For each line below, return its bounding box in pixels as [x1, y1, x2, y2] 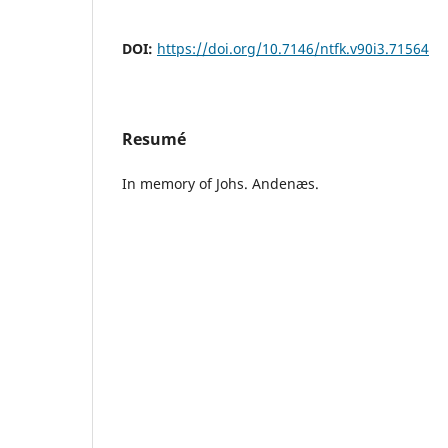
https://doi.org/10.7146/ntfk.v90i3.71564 [157, 38, 429, 58]
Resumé [122, 127, 186, 150]
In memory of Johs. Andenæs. [122, 173, 319, 193]
